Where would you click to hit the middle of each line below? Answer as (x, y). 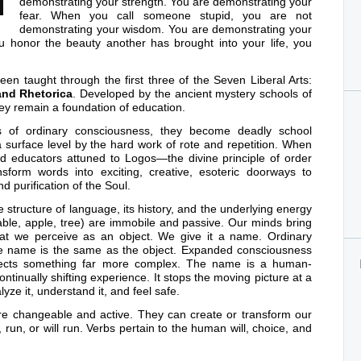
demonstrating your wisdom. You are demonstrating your (166, 29)
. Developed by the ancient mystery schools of (193, 93)
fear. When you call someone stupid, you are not (166, 15)
